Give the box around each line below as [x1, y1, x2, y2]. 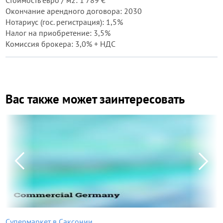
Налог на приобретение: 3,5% [5, 28, 111, 38]
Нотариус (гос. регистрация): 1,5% [5, 17, 123, 27]
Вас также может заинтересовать [5, 91, 185, 107]
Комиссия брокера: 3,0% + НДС [5, 39, 115, 49]
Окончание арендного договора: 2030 [5, 6, 142, 16]
